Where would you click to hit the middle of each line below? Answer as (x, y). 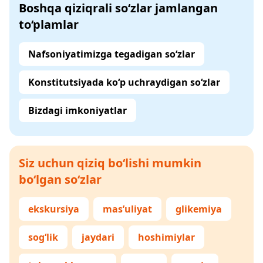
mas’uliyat (127, 209)
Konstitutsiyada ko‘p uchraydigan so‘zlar (124, 82)
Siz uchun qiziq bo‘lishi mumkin (110, 163)
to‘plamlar (49, 24)
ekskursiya (54, 209)
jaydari (98, 237)
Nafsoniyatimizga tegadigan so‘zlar (112, 54)
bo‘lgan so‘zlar (60, 179)
